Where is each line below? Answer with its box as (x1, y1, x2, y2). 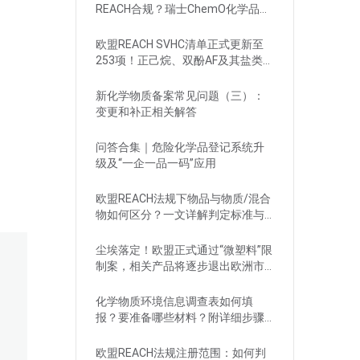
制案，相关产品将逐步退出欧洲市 (95, 260, 264, 273)
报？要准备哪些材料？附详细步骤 (95, 311, 264, 325)
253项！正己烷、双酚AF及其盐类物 (95, 54, 274, 67)
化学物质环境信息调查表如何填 (95, 295, 253, 309)
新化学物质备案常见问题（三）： (95, 89, 264, 103)
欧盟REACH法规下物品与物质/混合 (95, 192, 271, 206)
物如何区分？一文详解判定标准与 (95, 208, 264, 222)
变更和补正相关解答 (95, 105, 197, 119)
